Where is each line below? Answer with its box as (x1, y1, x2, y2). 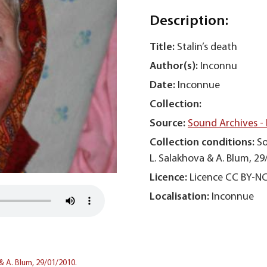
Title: (150, 42, 175, 53)
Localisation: (150, 191, 209, 203)
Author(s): (150, 61, 198, 72)
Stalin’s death (177, 42, 237, 53)
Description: (150, 14, 228, 29)
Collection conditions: (150, 137, 254, 148)
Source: (150, 118, 185, 129)
